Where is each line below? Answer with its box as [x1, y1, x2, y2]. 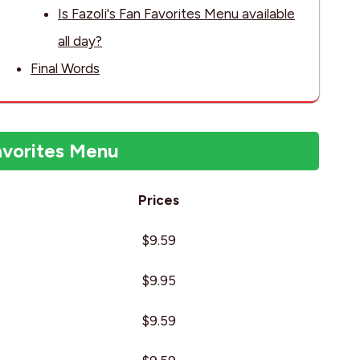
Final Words [31, 60, 100, 77]
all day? [58, 33, 103, 50]
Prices [137, 192, 179, 209]
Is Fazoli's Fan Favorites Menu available [58, 6, 296, 22]
